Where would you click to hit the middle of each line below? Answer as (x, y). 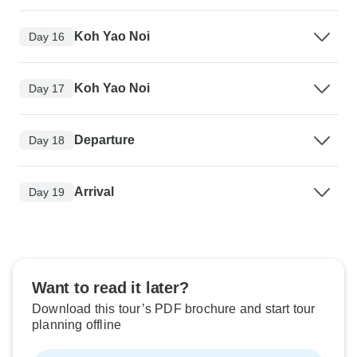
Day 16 (47, 36)
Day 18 (47, 140)
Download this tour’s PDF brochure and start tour (174, 309)
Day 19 (47, 192)
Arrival (94, 192)
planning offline (77, 325)
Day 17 (47, 88)
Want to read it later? (110, 288)
